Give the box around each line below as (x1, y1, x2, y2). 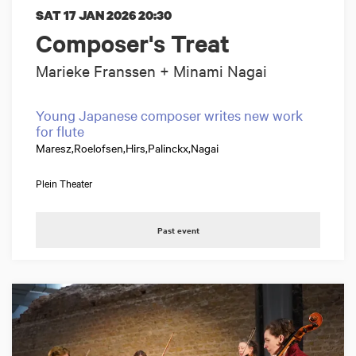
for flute (36, 122, 84, 141)
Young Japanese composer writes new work (36, 106, 303, 125)
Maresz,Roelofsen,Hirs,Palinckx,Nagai (36, 140, 219, 157)
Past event (157, 224, 199, 237)
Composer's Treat (36, 27, 230, 60)
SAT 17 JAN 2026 (36, 6, 138, 25)
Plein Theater (36, 176, 93, 191)
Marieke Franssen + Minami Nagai (36, 60, 267, 81)
